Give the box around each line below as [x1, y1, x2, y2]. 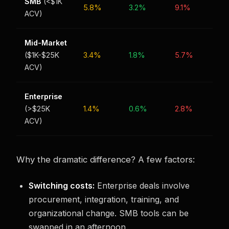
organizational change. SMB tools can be [29, 208, 189, 218]
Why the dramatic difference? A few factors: [16, 154, 195, 165]
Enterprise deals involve [95, 180, 190, 191]
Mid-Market [25, 38, 67, 47]
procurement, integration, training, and [29, 194, 179, 204]
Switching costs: [29, 180, 95, 191]
